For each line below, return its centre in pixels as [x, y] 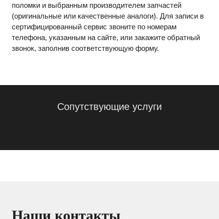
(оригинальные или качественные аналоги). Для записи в [108, 16]
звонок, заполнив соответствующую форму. [85, 48]
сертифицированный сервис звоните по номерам [94, 26]
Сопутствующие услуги [109, 106]
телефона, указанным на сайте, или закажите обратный [106, 37]
